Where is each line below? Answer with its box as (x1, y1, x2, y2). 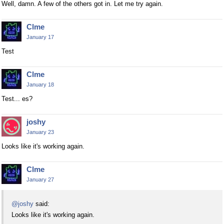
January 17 (26, 33, 54, 40)
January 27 (26, 176, 54, 182)
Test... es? (1, 94, 32, 102)
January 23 (26, 128, 54, 135)
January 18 (26, 81, 54, 87)
